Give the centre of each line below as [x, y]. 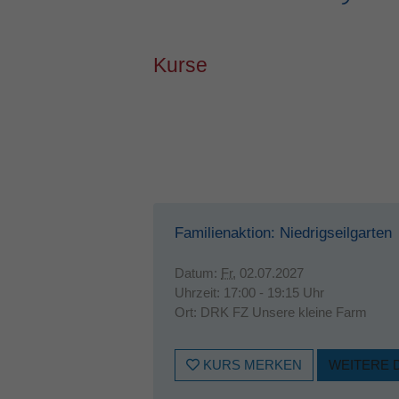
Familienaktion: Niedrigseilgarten [283, 233]
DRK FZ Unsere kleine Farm [284, 312]
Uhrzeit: [199, 293]
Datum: [198, 273]
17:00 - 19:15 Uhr [274, 293]
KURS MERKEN [251, 365]
